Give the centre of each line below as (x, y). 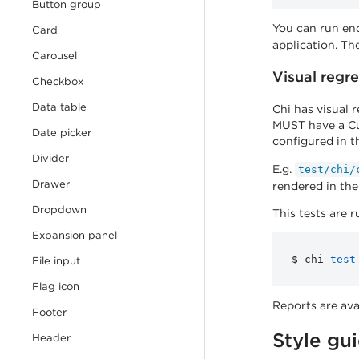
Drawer (51, 184)
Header (51, 338)
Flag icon (56, 286)
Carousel (54, 56)
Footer (49, 312)
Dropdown (59, 210)
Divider (50, 158)
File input (56, 261)
